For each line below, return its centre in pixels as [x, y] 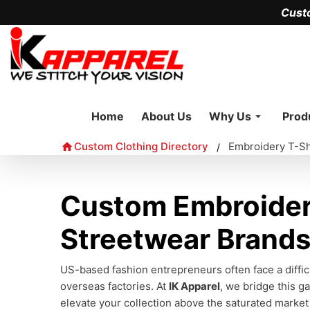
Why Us [230, 116]
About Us [166, 116]
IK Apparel [194, 286]
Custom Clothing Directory [141, 146]
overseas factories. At [115, 286]
